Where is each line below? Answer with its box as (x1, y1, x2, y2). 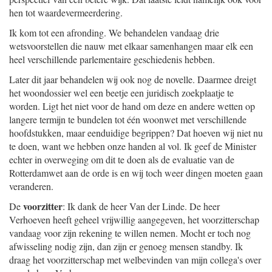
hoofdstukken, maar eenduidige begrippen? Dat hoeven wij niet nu (9, 126, 263, 139)
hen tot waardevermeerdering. (9, 6, 123, 19)
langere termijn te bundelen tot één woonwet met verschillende (9, 113, 246, 126)
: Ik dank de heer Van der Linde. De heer (63, 200, 220, 212)
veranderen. (9, 180, 53, 192)
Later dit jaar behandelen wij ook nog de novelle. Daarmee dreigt (9, 73, 256, 86)
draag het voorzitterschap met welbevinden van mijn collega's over (9, 253, 261, 266)
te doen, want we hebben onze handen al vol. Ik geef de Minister (9, 140, 256, 152)
